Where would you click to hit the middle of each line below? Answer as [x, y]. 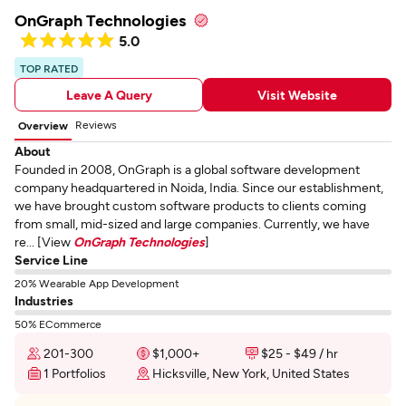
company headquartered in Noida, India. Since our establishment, [199, 187]
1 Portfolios [75, 373]
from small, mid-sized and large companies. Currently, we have [192, 223]
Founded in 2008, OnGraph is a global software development [187, 169]
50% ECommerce [58, 324]
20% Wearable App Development [97, 283]
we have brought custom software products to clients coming [190, 205]
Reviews [96, 124]
